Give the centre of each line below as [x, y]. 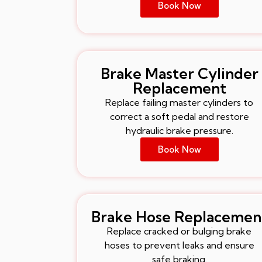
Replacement [180, 88]
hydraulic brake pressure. [179, 130]
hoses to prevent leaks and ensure [179, 245]
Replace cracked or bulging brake [180, 231]
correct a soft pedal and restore [179, 116]
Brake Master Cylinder [180, 73]
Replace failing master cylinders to [180, 102]
